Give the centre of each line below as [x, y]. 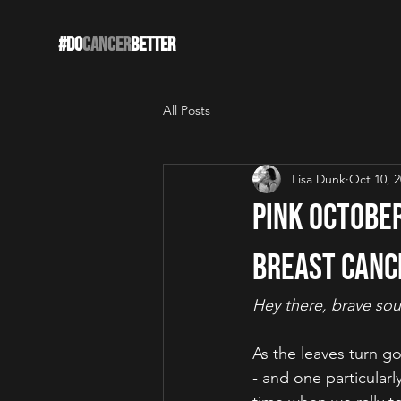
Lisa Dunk [319, 179]
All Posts [187, 110]
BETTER [153, 45]
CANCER [107, 45]
